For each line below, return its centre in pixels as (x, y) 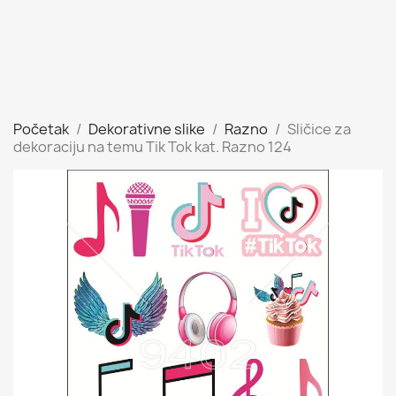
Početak (41, 129)
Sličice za (319, 129)
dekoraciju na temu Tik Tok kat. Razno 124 (152, 147)
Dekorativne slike (147, 129)
